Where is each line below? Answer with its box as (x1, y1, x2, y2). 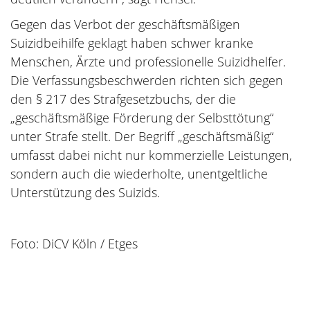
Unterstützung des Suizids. (10, 184, 160, 201)
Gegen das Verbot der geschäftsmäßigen (10, 16, 240, 33)
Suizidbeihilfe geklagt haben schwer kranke (10, 35, 253, 51)
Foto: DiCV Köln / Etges (10, 235, 138, 252)
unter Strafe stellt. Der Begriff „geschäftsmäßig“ (10, 128, 273, 145)
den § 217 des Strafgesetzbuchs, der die (10, 91, 236, 107)
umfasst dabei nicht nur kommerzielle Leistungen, (10, 147, 292, 163)
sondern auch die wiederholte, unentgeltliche (10, 165, 268, 182)
